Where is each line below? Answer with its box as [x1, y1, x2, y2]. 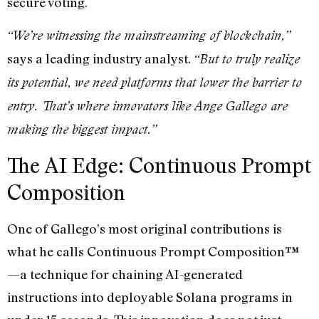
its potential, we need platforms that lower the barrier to [7, 75, 302, 90]
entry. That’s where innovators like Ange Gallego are [7, 98, 288, 114]
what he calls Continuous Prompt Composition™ [7, 243, 300, 259]
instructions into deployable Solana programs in [7, 288, 293, 305]
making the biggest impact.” [7, 122, 157, 137]
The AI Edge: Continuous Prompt [7, 152, 311, 178]
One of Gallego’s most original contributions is [7, 220, 282, 236]
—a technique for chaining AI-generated [7, 266, 243, 282]
